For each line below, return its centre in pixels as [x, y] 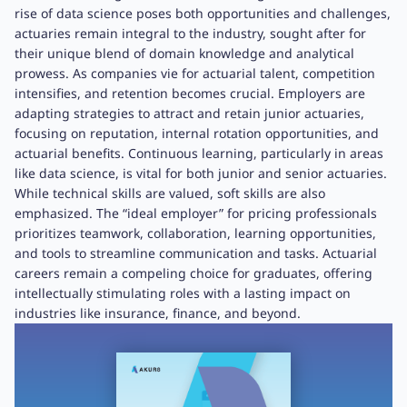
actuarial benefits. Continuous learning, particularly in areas [199, 153]
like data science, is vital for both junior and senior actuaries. [201, 173]
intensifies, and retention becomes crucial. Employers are [190, 93]
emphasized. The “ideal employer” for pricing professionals [196, 213]
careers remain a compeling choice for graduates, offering [194, 273]
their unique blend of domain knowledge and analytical [184, 53]
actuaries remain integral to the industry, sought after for [190, 33]
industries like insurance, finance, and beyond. [158, 313]
